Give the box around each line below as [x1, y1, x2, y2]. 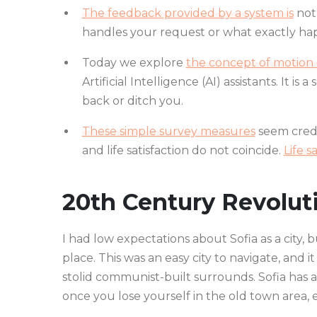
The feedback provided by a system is [81, 6, 294, 21]
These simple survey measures [81, 125, 255, 139]
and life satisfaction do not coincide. [81, 144, 284, 158]
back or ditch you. [81, 94, 183, 108]
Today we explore [81, 56, 186, 70]
